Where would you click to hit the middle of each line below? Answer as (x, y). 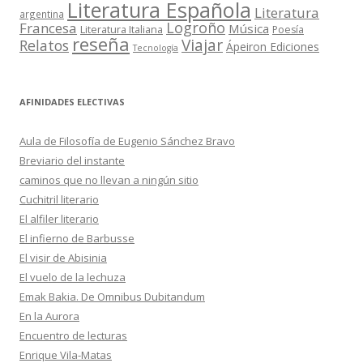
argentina (42, 14)
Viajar (202, 46)
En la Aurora (49, 316)
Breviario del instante (72, 161)
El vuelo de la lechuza (73, 278)
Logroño (196, 28)
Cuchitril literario (59, 200)
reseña (101, 44)
